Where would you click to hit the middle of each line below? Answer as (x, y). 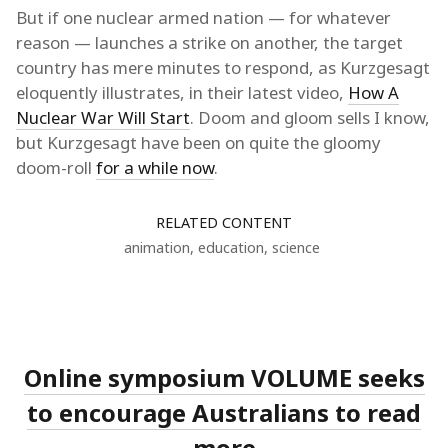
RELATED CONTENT (224, 222)
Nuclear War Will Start (103, 117)
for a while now (155, 167)
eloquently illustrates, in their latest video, (182, 92)
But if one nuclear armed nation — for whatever (203, 17)
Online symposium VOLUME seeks (224, 377)
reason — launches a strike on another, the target (209, 42)
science (295, 247)
